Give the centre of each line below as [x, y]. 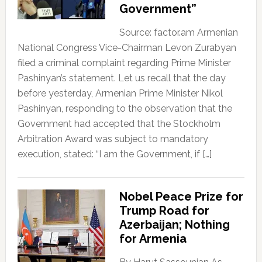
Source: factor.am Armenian [178, 33]
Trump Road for [164, 211]
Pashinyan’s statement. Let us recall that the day [121, 78]
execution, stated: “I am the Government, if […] [114, 154]
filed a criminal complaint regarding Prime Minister [124, 63]
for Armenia [153, 239]
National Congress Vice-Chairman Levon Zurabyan [127, 48]
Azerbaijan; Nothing [174, 225]
